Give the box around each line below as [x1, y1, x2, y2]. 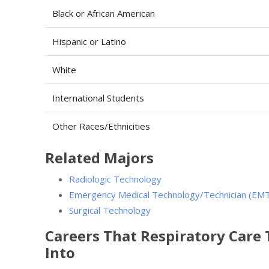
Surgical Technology [69, 204, 151, 216]
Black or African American [52, 7, 155, 19]
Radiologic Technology [69, 172, 162, 185]
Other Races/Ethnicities [52, 119, 150, 132]
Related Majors [45, 147, 154, 168]
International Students [52, 91, 144, 104]
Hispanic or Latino [52, 35, 126, 47]
